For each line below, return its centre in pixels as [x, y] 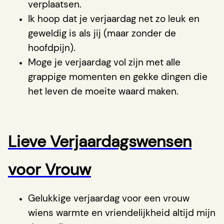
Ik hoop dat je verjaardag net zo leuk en [114, 18]
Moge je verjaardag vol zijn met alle [104, 62]
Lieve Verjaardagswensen [100, 141]
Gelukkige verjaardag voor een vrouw [109, 198]
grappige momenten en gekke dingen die [118, 76]
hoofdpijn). [52, 47]
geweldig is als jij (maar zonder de [102, 33]
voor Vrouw [49, 169]
